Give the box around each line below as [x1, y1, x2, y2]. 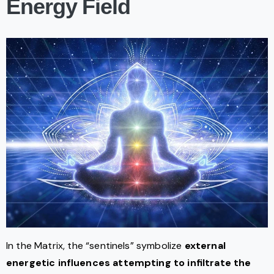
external [184, 239, 226, 252]
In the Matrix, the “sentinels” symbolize [6, 239, 185, 252]
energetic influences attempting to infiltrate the [6, 256, 251, 269]
